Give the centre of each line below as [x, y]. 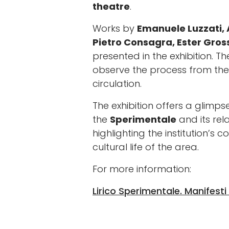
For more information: [142, 169]
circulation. [117, 84]
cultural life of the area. [146, 147]
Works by [115, 28]
